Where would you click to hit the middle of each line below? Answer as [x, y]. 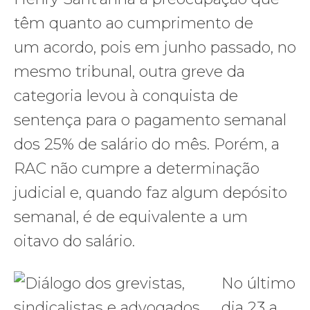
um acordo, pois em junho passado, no [155, 48]
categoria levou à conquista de [126, 96]
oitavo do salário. [74, 241]
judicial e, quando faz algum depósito [151, 193]
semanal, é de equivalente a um [131, 217]
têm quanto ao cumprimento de [134, 24]
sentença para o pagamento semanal [150, 120]
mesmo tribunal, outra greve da [129, 72]
